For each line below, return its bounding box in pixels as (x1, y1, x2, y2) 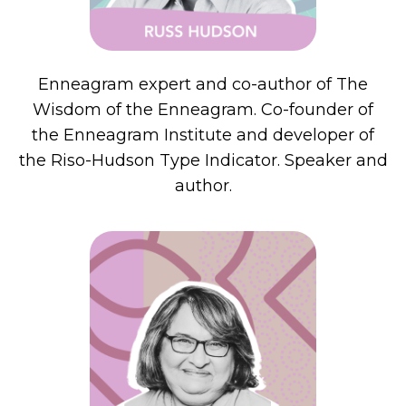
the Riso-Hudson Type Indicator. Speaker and (18, 150, 388, 170)
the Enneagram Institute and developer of (32, 124, 374, 145)
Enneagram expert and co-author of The (38, 73, 368, 94)
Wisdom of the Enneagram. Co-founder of (33, 99, 373, 120)
